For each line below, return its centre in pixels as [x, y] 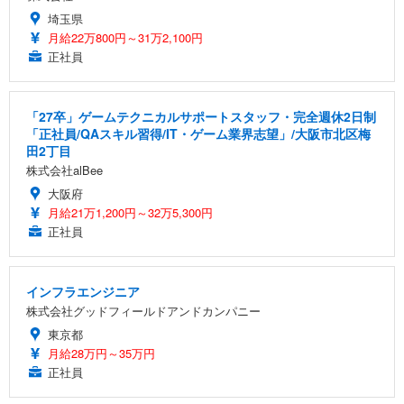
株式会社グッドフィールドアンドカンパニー [143, 311]
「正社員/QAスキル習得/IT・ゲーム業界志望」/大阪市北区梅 [198, 134]
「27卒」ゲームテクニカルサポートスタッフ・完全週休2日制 [201, 117]
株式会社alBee [64, 170]
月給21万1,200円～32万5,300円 [130, 213]
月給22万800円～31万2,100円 [125, 38]
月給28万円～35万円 [101, 353]
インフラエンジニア [83, 292]
